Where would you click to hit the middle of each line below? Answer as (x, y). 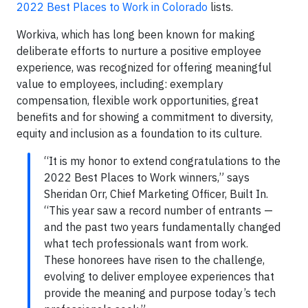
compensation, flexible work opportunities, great (137, 100)
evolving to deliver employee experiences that (159, 276)
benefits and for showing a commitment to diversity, (145, 117)
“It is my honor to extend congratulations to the (162, 161)
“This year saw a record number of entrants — (158, 210)
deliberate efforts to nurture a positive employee (139, 51)
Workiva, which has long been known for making (136, 34)
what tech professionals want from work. (146, 243)
